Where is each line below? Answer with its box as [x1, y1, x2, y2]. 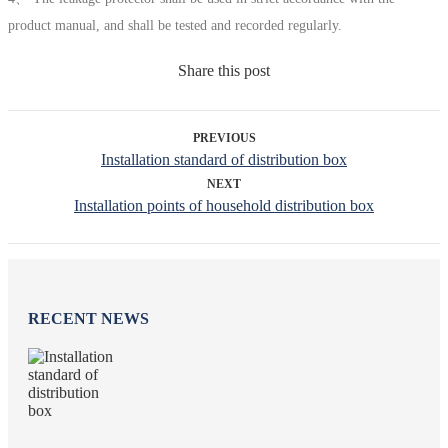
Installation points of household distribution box [74, 196, 374, 214]
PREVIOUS [192, 130, 256, 145]
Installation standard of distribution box [101, 150, 347, 168]
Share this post [178, 61, 270, 79]
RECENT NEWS [28, 310, 149, 328]
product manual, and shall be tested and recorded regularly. [8, 17, 342, 33]
